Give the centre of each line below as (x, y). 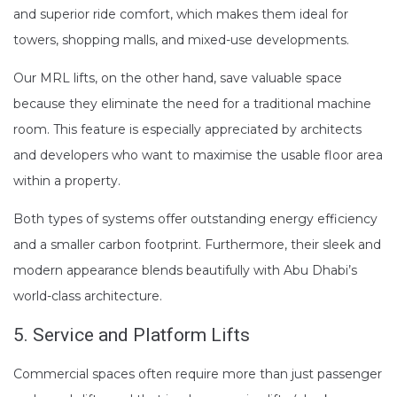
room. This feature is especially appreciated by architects (187, 130)
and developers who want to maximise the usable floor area (198, 156)
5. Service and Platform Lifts (132, 335)
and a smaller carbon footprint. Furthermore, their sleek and (197, 245)
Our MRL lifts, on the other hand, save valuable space (178, 78)
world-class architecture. (88, 296)
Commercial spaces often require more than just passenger (198, 374)
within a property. (67, 181)
